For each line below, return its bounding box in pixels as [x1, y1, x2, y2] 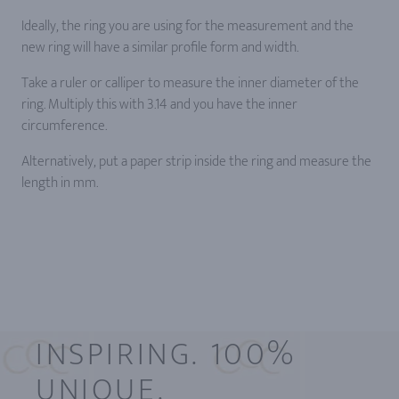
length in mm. [21, 171, 98, 195]
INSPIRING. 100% [36, 328, 297, 381]
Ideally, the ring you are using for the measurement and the [21, 14, 354, 38]
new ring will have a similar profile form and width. [21, 36, 298, 60]
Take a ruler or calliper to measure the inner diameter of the [21, 71, 359, 95]
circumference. [21, 114, 107, 138]
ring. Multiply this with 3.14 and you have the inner [21, 93, 297, 117]
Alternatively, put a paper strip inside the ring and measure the [21, 150, 371, 174]
